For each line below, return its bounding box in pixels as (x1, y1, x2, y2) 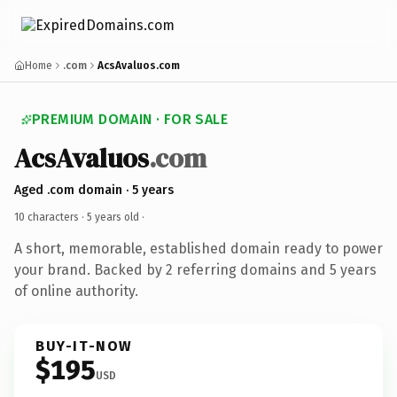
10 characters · (14, 210, 87, 223)
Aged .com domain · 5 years (14, 182, 174, 198)
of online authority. (14, 282, 138, 300)
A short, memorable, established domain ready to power (14, 239, 383, 257)
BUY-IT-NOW (35, 337, 133, 354)
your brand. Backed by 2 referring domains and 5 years (14, 261, 377, 278)
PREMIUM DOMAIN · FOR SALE (32, 111, 228, 128)
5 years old (87, 210, 139, 223)
